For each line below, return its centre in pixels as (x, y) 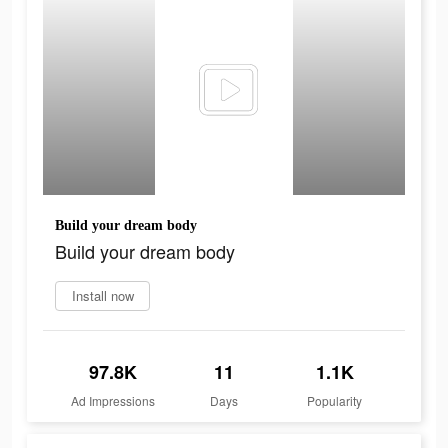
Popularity (335, 401)
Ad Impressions (113, 401)
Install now (102, 296)
